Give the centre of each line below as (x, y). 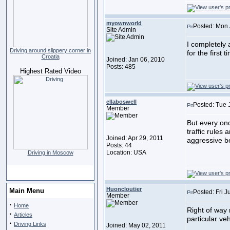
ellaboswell (121, 102)
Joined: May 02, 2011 (136, 225)
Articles (23, 215)
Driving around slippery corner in (50, 50)
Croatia (50, 56)
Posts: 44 (119, 145)
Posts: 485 (121, 67)
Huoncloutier (124, 189)
